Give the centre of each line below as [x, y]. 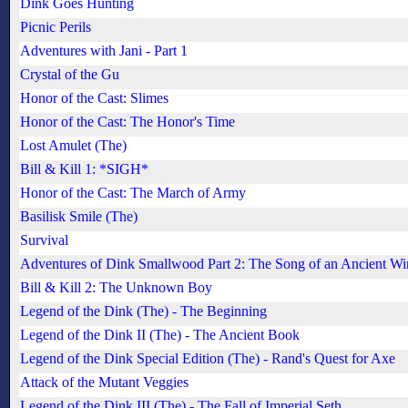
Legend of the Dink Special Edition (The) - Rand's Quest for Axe [208, 359]
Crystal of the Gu [70, 75]
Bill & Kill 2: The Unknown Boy [116, 288]
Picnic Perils [56, 27]
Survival [44, 240]
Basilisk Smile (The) [79, 217]
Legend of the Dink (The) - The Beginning [143, 311]
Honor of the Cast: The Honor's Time [127, 122]
